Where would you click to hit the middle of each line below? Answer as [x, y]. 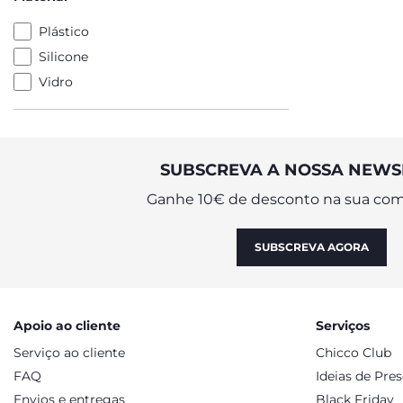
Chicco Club [354, 353]
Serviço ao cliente [69, 353]
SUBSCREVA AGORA [312, 247]
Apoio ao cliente [67, 326]
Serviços [343, 326]
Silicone [63, 57]
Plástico [64, 31]
